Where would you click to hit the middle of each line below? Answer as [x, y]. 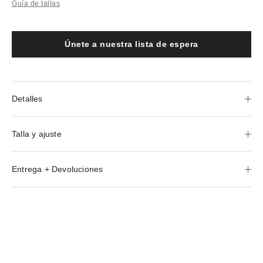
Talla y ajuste [37, 134]
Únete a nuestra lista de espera [131, 44]
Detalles [27, 98]
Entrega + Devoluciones [58, 169]
